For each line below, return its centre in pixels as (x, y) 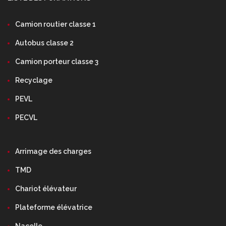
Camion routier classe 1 (55, 24)
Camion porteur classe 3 (57, 62)
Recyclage (34, 80)
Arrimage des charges (53, 151)
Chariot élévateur (46, 189)
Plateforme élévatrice (54, 207)
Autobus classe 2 (44, 43)
